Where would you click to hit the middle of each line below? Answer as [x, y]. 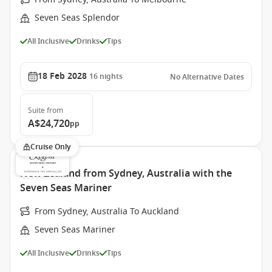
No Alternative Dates [207, 77]
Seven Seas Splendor [77, 18]
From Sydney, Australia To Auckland [107, 212]
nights [111, 76]
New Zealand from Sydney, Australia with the [126, 174]
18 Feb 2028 [62, 76]
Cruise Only [51, 147]
